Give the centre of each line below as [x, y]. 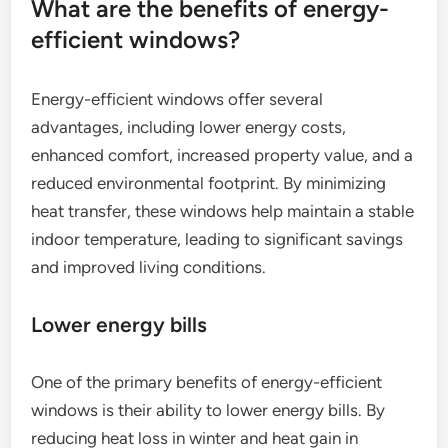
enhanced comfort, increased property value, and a [222, 155]
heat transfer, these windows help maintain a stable [223, 211]
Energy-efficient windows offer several [177, 99]
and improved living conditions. [149, 267]
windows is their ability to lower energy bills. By [208, 410]
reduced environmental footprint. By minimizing [209, 183]
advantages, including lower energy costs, [189, 127]
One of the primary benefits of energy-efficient [207, 382]
